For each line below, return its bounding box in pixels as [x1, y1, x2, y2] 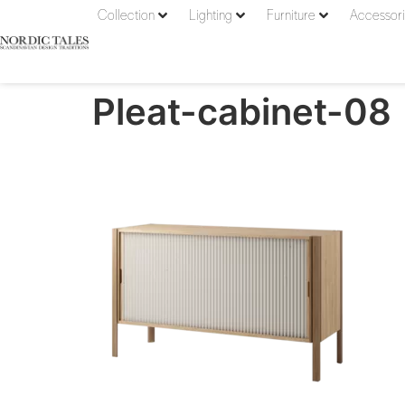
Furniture [267, 8, 316, 23]
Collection [98, 8, 155, 23]
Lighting [189, 8, 232, 23]
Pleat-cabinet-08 [92, 89, 391, 134]
